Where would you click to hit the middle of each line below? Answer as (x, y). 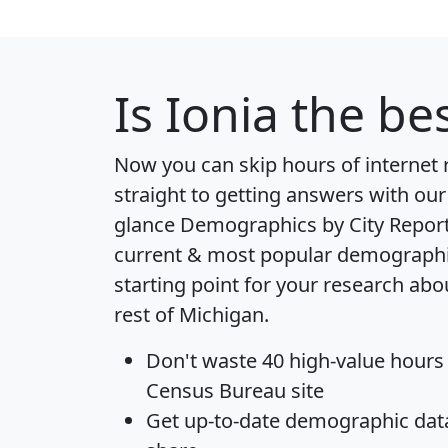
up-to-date (232, 421)
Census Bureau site (235, 391)
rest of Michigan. (191, 315)
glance (147, 225)
